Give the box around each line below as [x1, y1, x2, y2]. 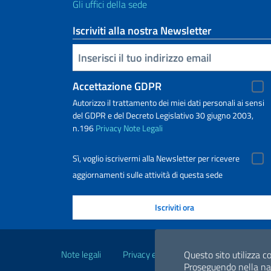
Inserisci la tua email [75, 48, 83, 65]
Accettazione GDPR [73, 78, 162, 95]
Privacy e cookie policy [123, 247, 207, 262]
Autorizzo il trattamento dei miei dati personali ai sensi [73, 96, 264, 109]
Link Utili [55, 226, 129, 255]
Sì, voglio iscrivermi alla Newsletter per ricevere [73, 152, 240, 166]
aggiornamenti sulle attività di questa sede [73, 168, 223, 181]
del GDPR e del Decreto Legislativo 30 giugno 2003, [73, 109, 253, 122]
